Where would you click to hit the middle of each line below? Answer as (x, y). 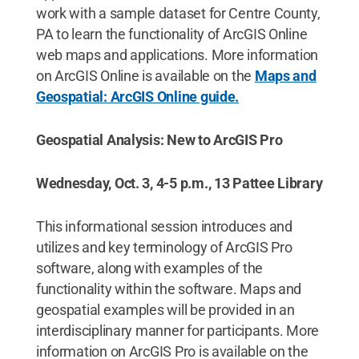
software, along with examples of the (149, 268)
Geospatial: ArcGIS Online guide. (137, 97)
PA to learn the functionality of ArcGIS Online (171, 34)
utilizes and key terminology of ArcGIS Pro (164, 247)
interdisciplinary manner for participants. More (177, 331)
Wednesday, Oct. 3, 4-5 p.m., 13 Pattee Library (179, 183)
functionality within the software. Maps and (169, 289)
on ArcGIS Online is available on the (145, 76)
